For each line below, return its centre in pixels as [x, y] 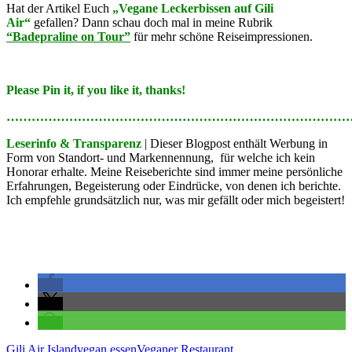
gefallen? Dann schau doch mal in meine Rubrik [153, 22]
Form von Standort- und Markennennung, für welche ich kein [161, 157]
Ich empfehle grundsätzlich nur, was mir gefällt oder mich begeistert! [176, 200]
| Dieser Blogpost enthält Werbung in [236, 143]
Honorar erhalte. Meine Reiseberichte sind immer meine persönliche [174, 171]
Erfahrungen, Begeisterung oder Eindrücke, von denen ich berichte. [174, 185]
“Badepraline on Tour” [68, 36]
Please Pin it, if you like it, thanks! [96, 90]
